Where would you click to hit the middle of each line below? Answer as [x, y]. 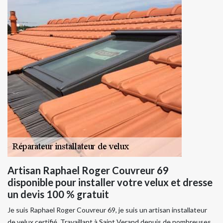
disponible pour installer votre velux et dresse [110, 182]
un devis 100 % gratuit [58, 194]
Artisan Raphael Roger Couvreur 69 [88, 170]
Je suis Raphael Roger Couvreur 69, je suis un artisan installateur [107, 210]
